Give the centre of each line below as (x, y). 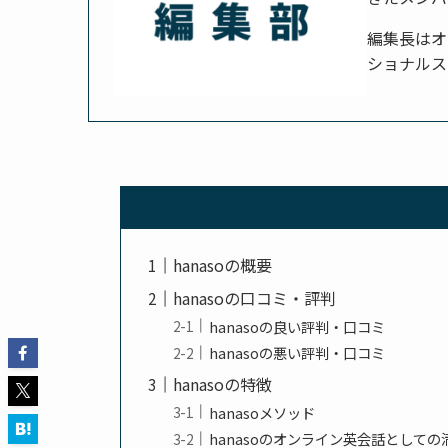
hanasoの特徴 (223, 384)
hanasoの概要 (223, 264)
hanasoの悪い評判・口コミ (297, 353)
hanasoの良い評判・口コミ (297, 326)
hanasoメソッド (262, 412)
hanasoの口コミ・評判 (255, 297)
